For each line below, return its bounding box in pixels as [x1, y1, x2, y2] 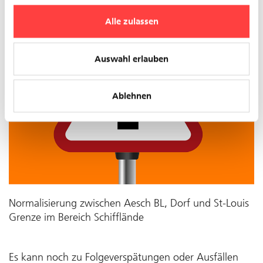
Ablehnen [112, 90, 151, 102]
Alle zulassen [104, 16, 159, 27]
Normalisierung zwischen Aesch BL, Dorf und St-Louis [9, 196, 249, 210]
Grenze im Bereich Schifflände [9, 210, 144, 224]
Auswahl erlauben [95, 53, 168, 64]
